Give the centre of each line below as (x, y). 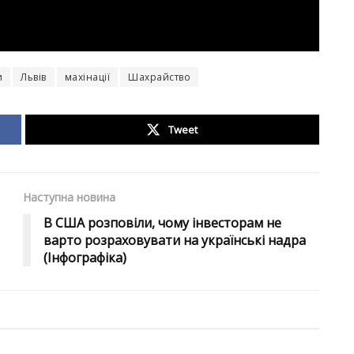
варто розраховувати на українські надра (175, 241)
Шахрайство (159, 77)
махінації (87, 77)
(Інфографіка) (85, 258)
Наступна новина (69, 198)
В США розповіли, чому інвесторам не (162, 223)
